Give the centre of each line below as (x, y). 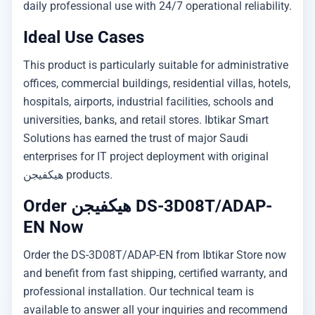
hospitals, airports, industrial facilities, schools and (148, 102)
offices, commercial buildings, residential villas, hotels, (157, 83)
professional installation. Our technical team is (139, 291)
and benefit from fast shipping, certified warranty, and (155, 273)
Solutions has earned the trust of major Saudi (136, 138)
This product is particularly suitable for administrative (156, 65)
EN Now (53, 227)
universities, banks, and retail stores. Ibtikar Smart (146, 120)
